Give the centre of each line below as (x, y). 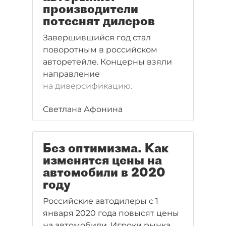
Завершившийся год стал (97, 38)
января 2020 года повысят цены (111, 213)
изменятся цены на (102, 160)
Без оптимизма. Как (106, 148)
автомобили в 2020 (104, 172)
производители (91, 9)
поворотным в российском (100, 50)
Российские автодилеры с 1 (101, 201)
